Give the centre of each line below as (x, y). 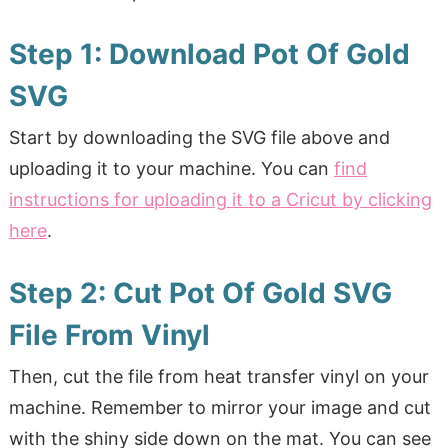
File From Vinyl (109, 335)
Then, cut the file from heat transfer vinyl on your (218, 377)
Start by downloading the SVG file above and (199, 138)
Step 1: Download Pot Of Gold (209, 54)
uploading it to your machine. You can (171, 169)
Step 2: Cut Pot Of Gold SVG (200, 293)
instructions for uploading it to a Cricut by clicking (220, 200)
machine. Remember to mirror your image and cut (219, 408)
